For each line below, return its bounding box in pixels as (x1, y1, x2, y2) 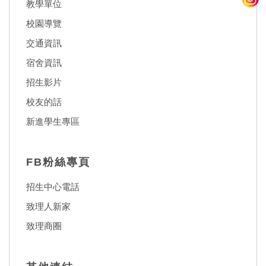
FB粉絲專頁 (26, 156, 90, 169)
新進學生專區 (26, 116, 80, 126)
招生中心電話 (26, 182, 80, 192)
